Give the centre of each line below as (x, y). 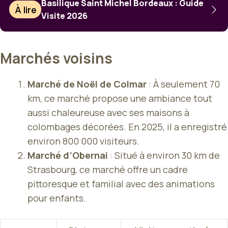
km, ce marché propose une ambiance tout (120, 98)
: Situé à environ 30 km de (164, 155)
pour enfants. (57, 198)
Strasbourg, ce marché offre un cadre (108, 169)
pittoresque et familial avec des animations (121, 183)
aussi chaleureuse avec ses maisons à (108, 112)
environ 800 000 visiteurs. (83, 141)
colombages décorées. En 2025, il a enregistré (127, 126)
